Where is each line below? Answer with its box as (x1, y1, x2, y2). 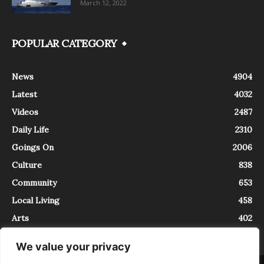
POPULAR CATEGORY (12, 36, 117, 50)
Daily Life (12, 124, 49, 135)
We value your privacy (16, 240, 131, 253)
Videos (12, 106, 38, 117)
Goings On (12, 141, 54, 153)
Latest (12, 88, 37, 100)
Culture (12, 159, 42, 170)
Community (12, 177, 57, 188)
